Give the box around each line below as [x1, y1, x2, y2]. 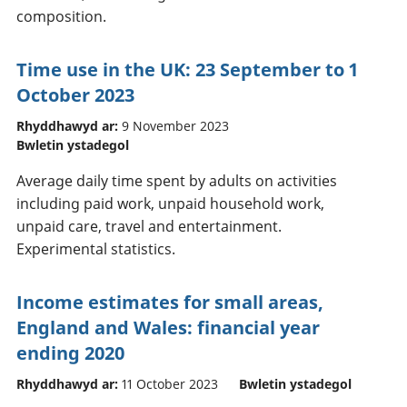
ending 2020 [16, 340, 124, 365]
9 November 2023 [122, 116, 229, 134]
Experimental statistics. [16, 238, 175, 259]
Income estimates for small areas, [16, 289, 323, 314]
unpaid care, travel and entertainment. [16, 215, 282, 236]
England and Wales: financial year [16, 314, 320, 340]
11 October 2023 [122, 374, 218, 392]
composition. [16, 5, 106, 26]
